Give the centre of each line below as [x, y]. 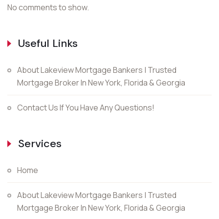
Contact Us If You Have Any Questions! [86, 108]
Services [40, 143]
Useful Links [48, 43]
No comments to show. [48, 7]
